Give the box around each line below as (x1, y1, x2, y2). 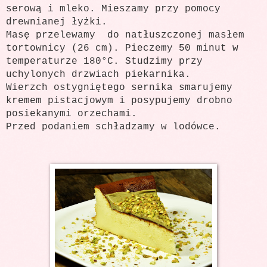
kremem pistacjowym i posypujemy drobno (6, 95, 232, 107)
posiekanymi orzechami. (6, 108, 137, 120)
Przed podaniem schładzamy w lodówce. (6, 122, 221, 133)
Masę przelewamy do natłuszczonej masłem (6, 30, 244, 41)
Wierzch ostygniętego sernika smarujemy (6, 82, 232, 94)
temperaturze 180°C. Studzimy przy (6, 56, 203, 67)
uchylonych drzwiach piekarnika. (6, 69, 191, 80)
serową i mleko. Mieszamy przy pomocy (6, 4, 221, 15)
